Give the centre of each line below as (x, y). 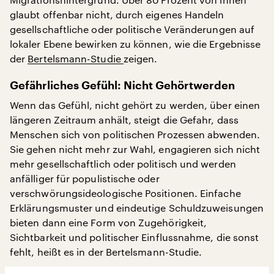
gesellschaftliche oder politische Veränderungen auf (132, 29)
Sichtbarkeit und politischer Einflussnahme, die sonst (135, 237)
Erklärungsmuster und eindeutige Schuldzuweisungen (137, 208)
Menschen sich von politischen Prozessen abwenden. (135, 135)
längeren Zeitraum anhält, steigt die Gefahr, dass (124, 120)
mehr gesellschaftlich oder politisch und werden (123, 164)
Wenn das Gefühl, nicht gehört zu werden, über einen (135, 105)
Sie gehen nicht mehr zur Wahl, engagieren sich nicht (135, 149)
